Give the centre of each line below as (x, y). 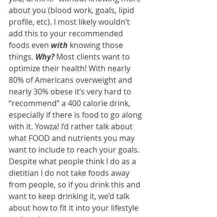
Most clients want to (93, 57)
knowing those (96, 45)
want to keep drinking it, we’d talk (70, 196)
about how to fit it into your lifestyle (75, 208)
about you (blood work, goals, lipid (72, 10)
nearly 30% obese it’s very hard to (71, 92)
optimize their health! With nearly (70, 69)
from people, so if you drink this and (76, 185)
